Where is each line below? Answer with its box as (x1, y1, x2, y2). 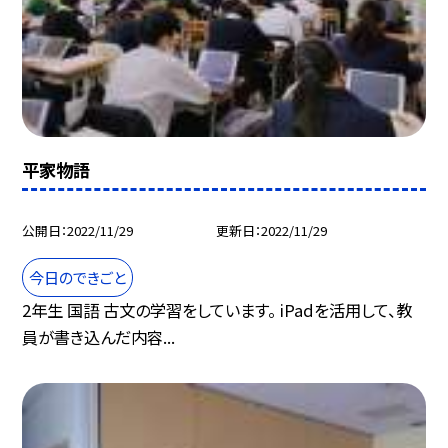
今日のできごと (29, 266, 127, 289)
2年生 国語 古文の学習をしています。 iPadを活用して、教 (22, 297, 413, 322)
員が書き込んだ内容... (22, 324, 176, 349)
